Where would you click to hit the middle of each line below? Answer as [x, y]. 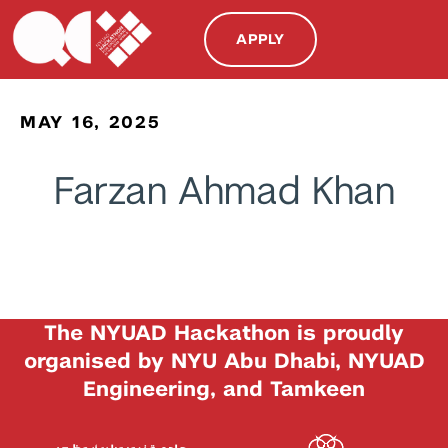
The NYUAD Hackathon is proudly [224, 332]
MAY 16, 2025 [90, 121]
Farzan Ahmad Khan [224, 190]
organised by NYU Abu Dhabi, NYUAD [224, 360]
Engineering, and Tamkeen [224, 388]
